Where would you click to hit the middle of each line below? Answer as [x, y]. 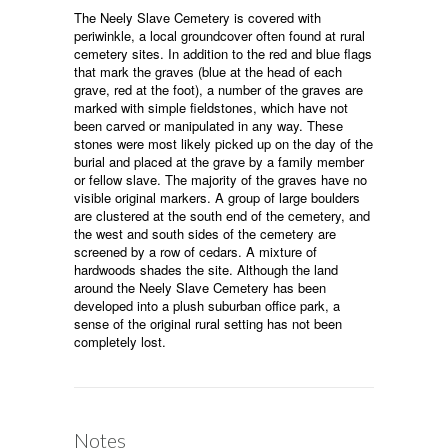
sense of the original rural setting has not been [208, 324]
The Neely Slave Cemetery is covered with [197, 18]
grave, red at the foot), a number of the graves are [218, 90]
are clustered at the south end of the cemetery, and [222, 216]
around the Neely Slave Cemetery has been [200, 288]
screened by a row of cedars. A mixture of [195, 252]
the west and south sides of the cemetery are [205, 234]
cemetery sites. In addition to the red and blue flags [223, 54]
